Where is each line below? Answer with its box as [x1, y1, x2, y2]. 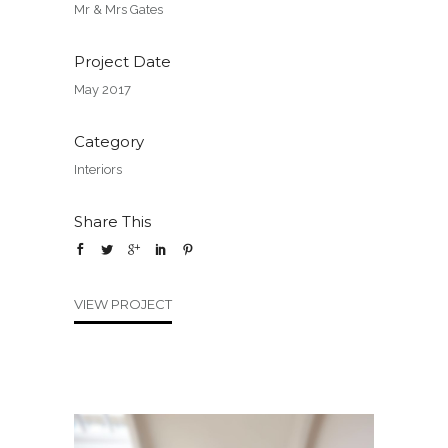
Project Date [74, 51, 171, 71]
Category [74, 131, 144, 151]
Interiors [74, 161, 122, 177]
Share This [74, 211, 151, 231]
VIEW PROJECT [74, 295, 172, 312]
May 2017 [74, 81, 131, 97]
